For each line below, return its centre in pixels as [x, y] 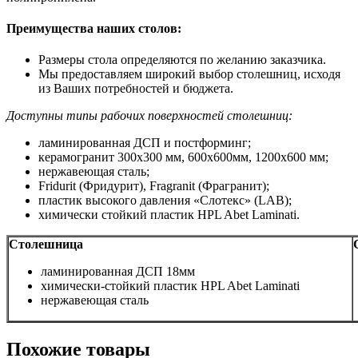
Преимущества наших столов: [94, 29]
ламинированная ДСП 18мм [118, 272]
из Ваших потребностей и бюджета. [136, 89]
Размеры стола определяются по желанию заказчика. [182, 60]
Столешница [46, 245]
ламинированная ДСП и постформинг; [145, 143]
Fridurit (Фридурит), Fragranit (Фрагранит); [154, 186]
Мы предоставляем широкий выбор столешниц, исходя [189, 74]
